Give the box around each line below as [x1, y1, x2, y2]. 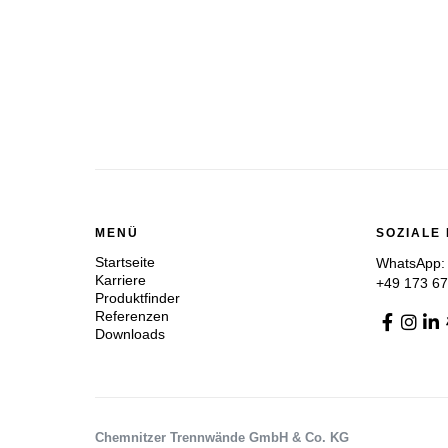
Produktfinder [95, 290, 180, 307]
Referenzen [95, 308, 169, 325]
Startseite [95, 254, 155, 271]
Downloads [95, 326, 165, 343]
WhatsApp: [376, 255, 446, 272]
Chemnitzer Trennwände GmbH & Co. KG [95, 429, 349, 445]
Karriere [95, 272, 146, 289]
